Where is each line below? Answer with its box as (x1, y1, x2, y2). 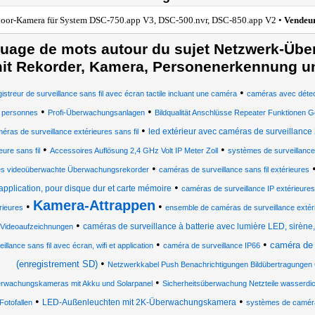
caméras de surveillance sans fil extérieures (159, 165, 309, 174)
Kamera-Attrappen (33, 198, 155, 213)
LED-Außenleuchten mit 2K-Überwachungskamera (41, 297, 236, 307)
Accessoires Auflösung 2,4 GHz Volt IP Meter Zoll (50, 146, 218, 155)
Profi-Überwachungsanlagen (47, 108, 145, 117)
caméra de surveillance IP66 (163, 241, 260, 250)
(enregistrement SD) (15, 259, 98, 269)
